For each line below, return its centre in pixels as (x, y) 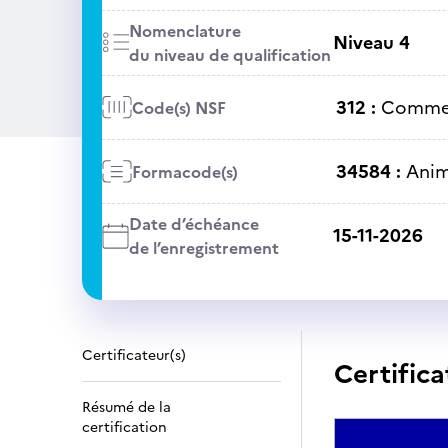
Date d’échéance (193, 224)
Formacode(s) (184, 171)
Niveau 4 (371, 42)
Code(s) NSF (178, 107)
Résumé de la (126, 407)
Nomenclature (184, 31)
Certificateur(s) (134, 355)
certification (124, 427)
